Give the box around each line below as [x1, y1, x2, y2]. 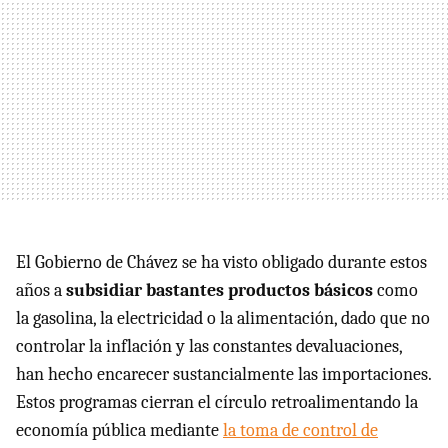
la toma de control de [223, 419, 378, 441]
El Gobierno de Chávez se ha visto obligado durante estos [16, 251, 427, 273]
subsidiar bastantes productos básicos [66, 279, 373, 301]
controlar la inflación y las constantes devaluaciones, [16, 335, 402, 357]
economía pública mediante [16, 419, 223, 441]
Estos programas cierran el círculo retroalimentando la [16, 391, 418, 413]
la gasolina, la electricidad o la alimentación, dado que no [16, 307, 430, 329]
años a [16, 279, 66, 301]
